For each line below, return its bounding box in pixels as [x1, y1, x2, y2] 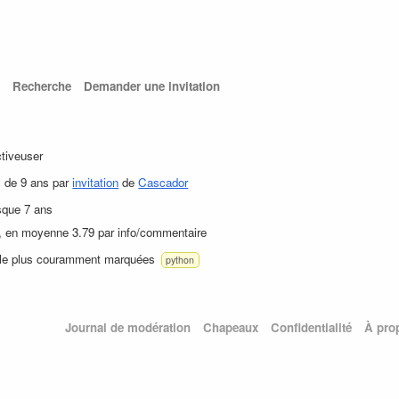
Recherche [12, 77, 71, 95]
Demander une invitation [84, 77, 220, 95]
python [166, 253, 195, 267]
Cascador [138, 173, 189, 191]
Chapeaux [202, 318, 258, 336]
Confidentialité [270, 318, 352, 336]
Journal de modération [64, 318, 191, 336]
